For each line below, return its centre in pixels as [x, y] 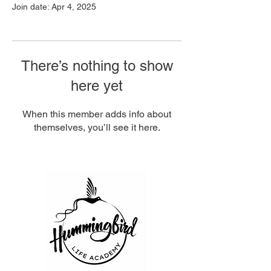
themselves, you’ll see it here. [97, 127]
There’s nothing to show [97, 66]
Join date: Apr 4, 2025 [54, 7]
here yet [97, 86]
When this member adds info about [97, 114]
